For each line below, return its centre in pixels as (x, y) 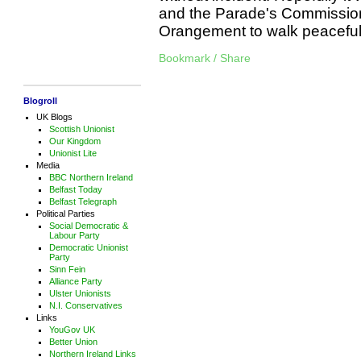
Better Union (73, 341)
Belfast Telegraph (83, 201)
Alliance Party (75, 281)
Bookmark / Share (204, 58)
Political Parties (65, 213)
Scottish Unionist (81, 129)
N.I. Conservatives (85, 305)
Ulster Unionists (80, 293)
